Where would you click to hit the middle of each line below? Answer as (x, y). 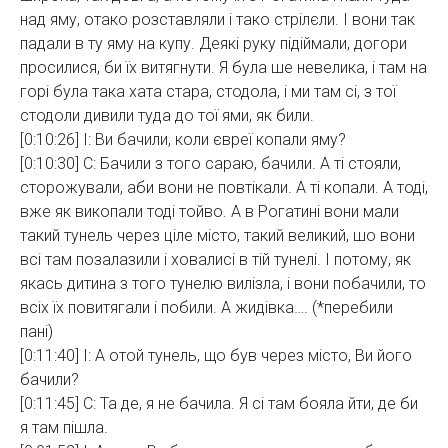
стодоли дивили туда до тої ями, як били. (167, 115)
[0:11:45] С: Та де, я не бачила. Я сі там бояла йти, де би (219, 403)
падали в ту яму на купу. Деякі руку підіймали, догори (213, 43)
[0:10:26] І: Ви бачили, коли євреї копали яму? (183, 139)
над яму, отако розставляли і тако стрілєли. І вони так (217, 19)
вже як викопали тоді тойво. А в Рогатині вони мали (209, 211)
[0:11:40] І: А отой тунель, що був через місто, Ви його (216, 355)
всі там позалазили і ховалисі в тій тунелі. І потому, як (215, 259)
